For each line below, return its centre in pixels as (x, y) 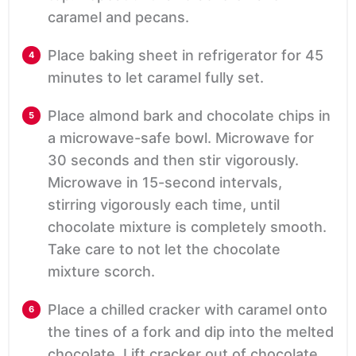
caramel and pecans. (118, 17)
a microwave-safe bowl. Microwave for (181, 137)
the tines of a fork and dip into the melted (191, 331)
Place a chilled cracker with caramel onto (188, 309)
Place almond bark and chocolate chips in (189, 115)
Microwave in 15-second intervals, (165, 182)
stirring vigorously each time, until (164, 204)
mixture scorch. (101, 271)
